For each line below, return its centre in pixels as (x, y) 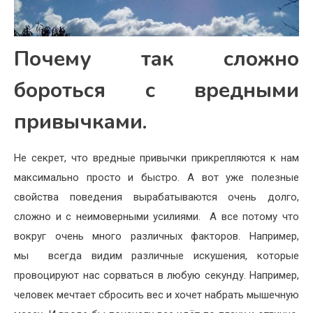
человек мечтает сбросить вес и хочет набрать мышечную (156, 294)
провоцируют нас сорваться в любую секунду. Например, (156, 275)
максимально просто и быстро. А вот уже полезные (156, 177)
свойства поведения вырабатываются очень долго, (156, 197)
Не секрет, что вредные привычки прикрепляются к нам (156, 158)
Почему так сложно (156, 59)
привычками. (80, 122)
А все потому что (255, 216)
